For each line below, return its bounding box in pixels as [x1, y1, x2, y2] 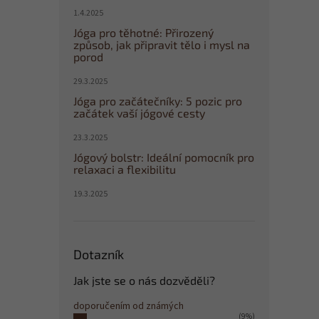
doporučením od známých [73, 299, 184, 313]
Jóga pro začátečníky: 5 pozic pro [73, 94, 242, 108]
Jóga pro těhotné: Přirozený [73, 26, 214, 39]
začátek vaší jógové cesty [73, 106, 205, 120]
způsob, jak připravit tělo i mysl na [73, 38, 250, 51]
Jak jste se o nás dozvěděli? [73, 273, 215, 287]
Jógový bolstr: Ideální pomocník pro [73, 150, 254, 164]
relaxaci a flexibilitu [73, 162, 176, 176]
